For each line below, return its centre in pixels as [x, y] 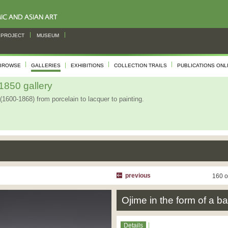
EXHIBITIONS [87, 65]
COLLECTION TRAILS [140, 65]
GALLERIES [46, 65]
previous [138, 176]
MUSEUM [48, 35]
